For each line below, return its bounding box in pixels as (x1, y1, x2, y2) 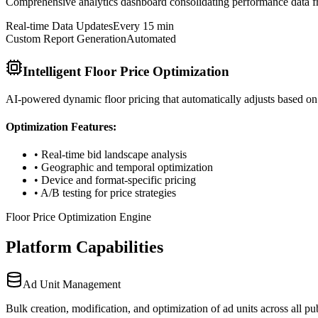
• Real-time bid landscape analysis (34, 148, 187, 161)
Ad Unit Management (23, 278, 121, 290)
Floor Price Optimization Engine (6, 211, 151, 224)
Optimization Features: (6, 120, 116, 133)
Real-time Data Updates (6, 20, 113, 33)
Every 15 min (113, 20, 174, 33)
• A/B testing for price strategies (34, 187, 176, 199)
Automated (126, 33, 176, 45)
